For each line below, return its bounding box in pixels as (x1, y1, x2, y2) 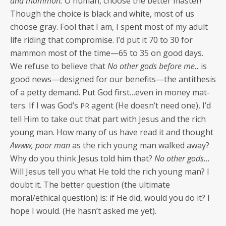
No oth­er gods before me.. (107, 60, 199, 72)
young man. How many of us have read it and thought (10, 126, 213, 138)
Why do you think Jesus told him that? (10, 152, 154, 164)
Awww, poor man (10, 139, 72, 151)
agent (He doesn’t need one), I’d (89, 99, 211, 111)
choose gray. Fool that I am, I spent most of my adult (10, 21, 208, 32)
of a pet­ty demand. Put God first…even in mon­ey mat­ (10, 86, 210, 98)
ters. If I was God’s (10, 99, 80, 111)
